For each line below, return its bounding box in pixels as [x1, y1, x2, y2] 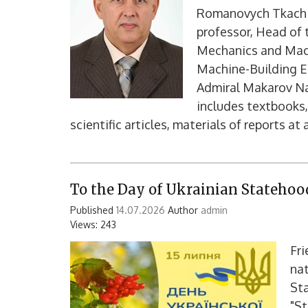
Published [70, 204, 116, 217]
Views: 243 [70, 219, 116, 231]
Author [165, 204, 201, 217]
